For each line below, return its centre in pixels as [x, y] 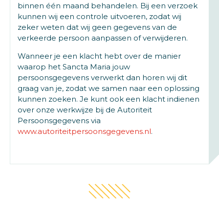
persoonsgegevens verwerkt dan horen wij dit [102, 77]
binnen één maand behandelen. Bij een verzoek [108, 6]
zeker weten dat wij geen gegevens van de [97, 27]
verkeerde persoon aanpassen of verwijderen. [103, 38]
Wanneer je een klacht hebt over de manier [99, 56]
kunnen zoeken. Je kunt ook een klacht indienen [109, 99]
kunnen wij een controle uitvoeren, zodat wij [99, 16]
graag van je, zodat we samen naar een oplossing [109, 88]
